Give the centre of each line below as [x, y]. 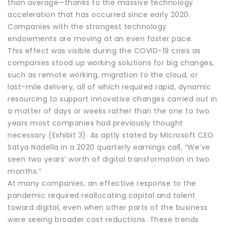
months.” [24, 171]
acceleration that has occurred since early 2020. [99, 14]
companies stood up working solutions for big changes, [111, 63]
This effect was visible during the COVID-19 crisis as [104, 50]
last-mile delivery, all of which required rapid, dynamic [109, 87]
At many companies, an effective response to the [102, 183]
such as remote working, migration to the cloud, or [103, 75]
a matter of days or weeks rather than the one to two [108, 111]
